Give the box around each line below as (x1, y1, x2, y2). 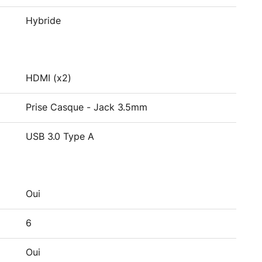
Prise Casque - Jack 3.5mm (26, 103, 147, 112)
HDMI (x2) (26, 74, 71, 83)
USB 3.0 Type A (26, 132, 94, 142)
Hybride (26, 16, 61, 26)
